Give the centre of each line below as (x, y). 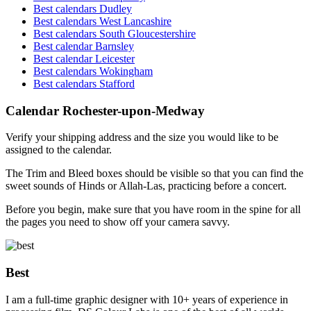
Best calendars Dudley (83, 8)
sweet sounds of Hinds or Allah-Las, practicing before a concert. (146, 186)
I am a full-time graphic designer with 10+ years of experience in (147, 299)
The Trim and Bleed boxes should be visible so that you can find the (154, 174)
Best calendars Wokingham (93, 71)
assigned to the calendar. (59, 150)
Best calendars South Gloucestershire (115, 33)
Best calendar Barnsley (84, 46)
